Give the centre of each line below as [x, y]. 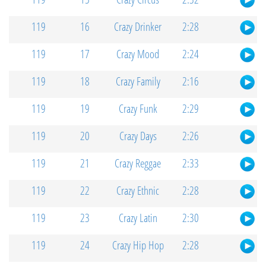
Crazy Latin [138, 218]
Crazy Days [138, 136]
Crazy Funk [138, 109]
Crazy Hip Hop [138, 245]
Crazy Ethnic [138, 191]
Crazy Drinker [138, 27]
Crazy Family [138, 81]
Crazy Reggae [138, 163]
